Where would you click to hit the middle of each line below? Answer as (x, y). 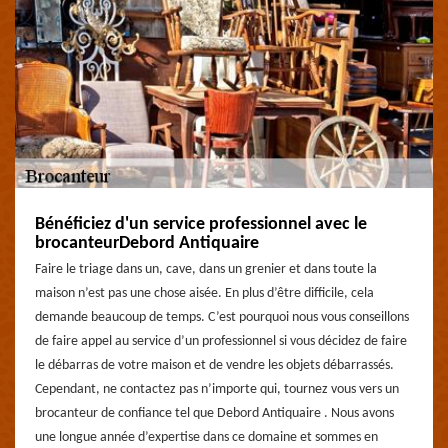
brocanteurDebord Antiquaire (147, 243)
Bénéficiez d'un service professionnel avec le (201, 224)
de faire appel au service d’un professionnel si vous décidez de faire (221, 341)
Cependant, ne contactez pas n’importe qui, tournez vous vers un (217, 389)
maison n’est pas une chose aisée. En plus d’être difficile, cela (204, 293)
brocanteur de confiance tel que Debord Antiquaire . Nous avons (214, 413)
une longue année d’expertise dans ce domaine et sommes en (206, 437)
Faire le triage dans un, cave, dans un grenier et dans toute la (206, 269)
